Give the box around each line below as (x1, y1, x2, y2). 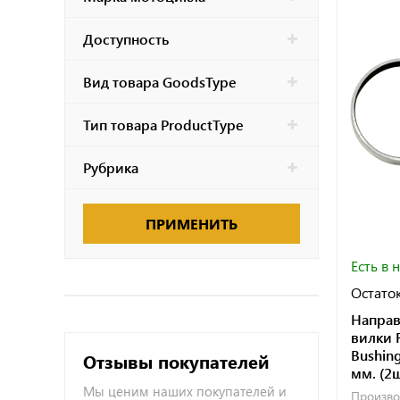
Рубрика (83, 158, 138, 177)
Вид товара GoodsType (83, 72, 237, 91)
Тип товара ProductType (83, 115, 244, 134)
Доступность (83, 29, 169, 48)
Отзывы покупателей (83, 349, 270, 373)
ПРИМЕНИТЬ (146, 214, 237, 233)
